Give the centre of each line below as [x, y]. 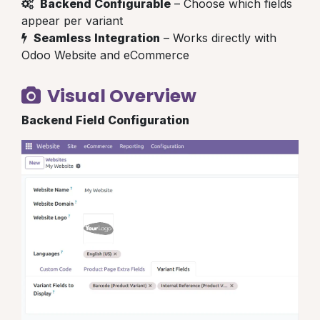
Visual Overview [120, 96]
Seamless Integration [97, 37]
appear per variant [72, 20]
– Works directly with [218, 37]
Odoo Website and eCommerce [105, 55]
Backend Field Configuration [105, 120]
